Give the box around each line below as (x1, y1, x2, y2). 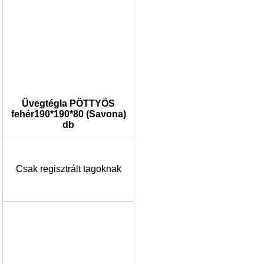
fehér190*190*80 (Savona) (11, 109, 126, 119)
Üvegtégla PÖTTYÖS (22, 98, 115, 108)
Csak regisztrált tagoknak (15, 164, 121, 174)
